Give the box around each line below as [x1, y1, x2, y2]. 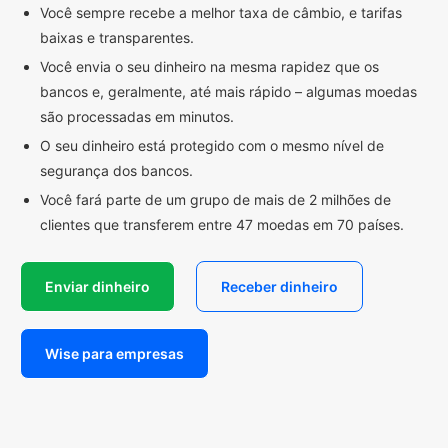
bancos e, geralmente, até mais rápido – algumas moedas [40, 82, 417, 100]
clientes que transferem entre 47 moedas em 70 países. [40, 215, 404, 233]
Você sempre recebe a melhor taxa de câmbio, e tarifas [40, 3, 402, 21]
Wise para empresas [45, 344, 184, 362]
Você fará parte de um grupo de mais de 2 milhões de [40, 190, 391, 208]
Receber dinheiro [221, 277, 338, 295]
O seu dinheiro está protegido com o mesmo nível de [40, 136, 384, 154]
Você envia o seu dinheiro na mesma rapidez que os [40, 57, 379, 75]
